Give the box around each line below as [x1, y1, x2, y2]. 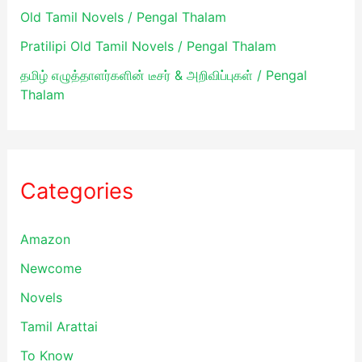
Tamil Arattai [19, 318, 98, 335]
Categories [19, 177, 133, 204]
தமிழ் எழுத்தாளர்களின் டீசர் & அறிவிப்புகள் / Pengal [19, 66, 307, 83]
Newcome [19, 259, 82, 276]
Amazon [19, 230, 70, 247]
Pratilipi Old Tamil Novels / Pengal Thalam [19, 37, 276, 54]
